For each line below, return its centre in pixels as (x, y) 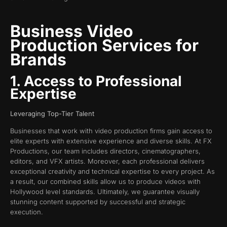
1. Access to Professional (96, 81)
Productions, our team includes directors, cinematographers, (105, 151)
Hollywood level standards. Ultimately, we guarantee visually (105, 192)
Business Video (72, 31)
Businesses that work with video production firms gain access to (111, 131)
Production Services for (104, 45)
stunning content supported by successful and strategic (98, 202)
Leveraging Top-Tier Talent (52, 113)
